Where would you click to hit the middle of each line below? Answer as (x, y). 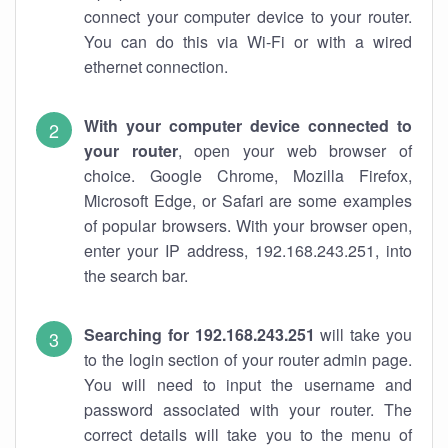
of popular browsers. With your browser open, (248, 225)
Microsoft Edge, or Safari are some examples (248, 200)
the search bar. (136, 275)
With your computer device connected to (248, 125)
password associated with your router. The (248, 409)
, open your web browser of (295, 150)
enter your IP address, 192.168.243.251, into (248, 250)
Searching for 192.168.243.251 (199, 334)
